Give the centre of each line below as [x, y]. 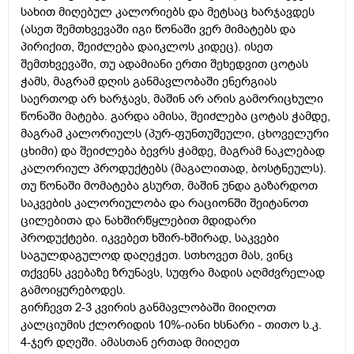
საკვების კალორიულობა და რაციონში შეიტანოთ [164, 203]
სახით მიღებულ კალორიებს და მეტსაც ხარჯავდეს [168, 12]
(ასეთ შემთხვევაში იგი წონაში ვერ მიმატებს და [158, 30]
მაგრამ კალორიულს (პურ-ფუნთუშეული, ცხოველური [175, 134]
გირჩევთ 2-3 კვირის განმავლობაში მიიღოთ [148, 308]
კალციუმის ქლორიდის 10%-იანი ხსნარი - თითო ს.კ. [171, 325]
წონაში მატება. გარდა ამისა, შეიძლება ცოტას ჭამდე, [175, 117]
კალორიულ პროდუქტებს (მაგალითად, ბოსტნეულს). [173, 169]
